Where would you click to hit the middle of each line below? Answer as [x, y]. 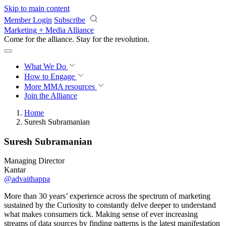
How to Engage [50, 76]
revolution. [132, 39]
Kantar [15, 170]
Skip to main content [37, 8]
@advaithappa [27, 179]
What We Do [46, 66]
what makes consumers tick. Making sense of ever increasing [101, 214]
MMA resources [68, 87]
